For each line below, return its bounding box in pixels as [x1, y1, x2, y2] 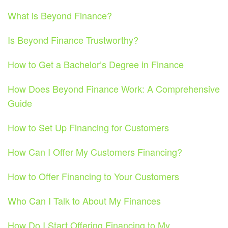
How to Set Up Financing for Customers [8, 121, 169, 134]
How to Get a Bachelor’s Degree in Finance [8, 58, 184, 71]
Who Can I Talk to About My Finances [8, 194, 161, 208]
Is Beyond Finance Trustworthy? [8, 33, 138, 47]
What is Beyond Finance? [8, 9, 112, 22]
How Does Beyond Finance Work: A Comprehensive [8, 82, 220, 96]
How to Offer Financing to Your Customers [8, 169, 179, 183]
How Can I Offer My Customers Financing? [8, 145, 182, 159]
